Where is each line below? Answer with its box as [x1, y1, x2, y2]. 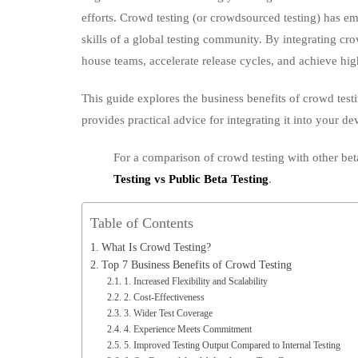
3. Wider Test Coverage [123, 308, 213, 319]
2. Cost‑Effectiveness [123, 292, 205, 303]
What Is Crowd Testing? [101, 241, 211, 253]
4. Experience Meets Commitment [123, 324, 252, 335]
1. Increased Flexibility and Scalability [123, 276, 268, 287]
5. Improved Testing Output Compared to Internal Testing [123, 340, 340, 351]
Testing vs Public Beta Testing [113, 173, 268, 185]
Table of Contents [90, 214, 193, 231]
